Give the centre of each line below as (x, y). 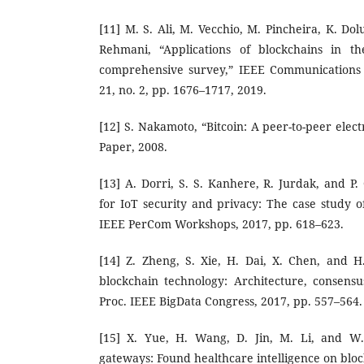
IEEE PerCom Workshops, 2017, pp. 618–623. (221, 223)
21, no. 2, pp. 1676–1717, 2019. (183, 89)
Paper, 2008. (133, 146)
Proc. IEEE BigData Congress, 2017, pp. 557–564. (231, 301)
